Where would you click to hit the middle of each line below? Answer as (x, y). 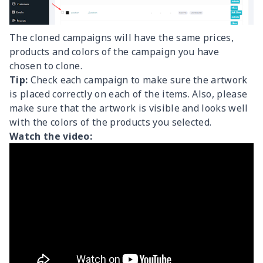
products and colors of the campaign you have (114, 51)
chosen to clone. (46, 65)
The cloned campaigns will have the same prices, (122, 37)
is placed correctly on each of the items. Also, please (129, 94)
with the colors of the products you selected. (111, 122)
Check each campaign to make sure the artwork (138, 80)
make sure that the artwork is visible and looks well (129, 108)
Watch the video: (51, 136)
